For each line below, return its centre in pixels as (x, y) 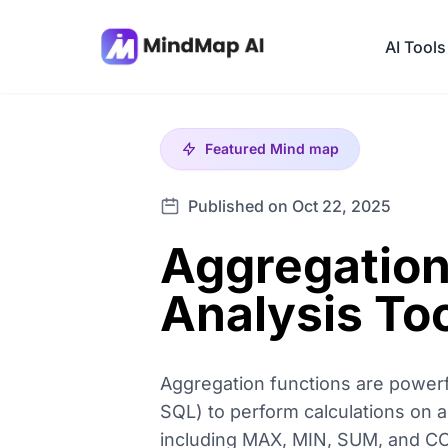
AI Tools (415, 46)
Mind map (304, 148)
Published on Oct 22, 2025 (289, 206)
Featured (237, 148)
